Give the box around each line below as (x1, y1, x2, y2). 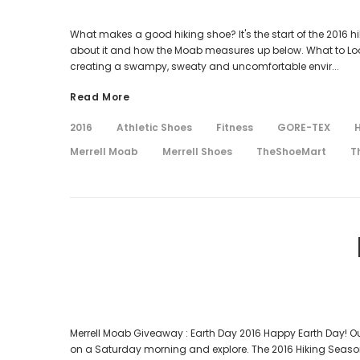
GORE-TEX (277, 120, 330, 134)
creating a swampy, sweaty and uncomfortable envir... (70, 59, 339, 73)
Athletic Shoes (117, 120, 192, 134)
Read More (70, 89, 130, 104)
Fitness (216, 120, 253, 134)
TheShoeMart (256, 144, 326, 158)
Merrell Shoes (162, 144, 232, 158)
